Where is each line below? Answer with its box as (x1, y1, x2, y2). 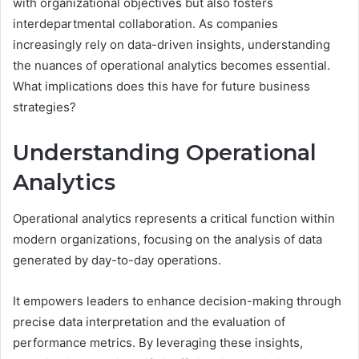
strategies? (13, 99, 76, 115)
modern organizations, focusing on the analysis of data (13, 231, 322, 247)
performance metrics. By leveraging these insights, (13, 334, 303, 350)
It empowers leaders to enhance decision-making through (13, 292, 341, 309)
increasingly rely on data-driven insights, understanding (13, 37, 330, 53)
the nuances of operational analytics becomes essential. (13, 58, 330, 74)
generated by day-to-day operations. (13, 252, 221, 268)
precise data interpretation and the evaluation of (13, 313, 285, 329)
